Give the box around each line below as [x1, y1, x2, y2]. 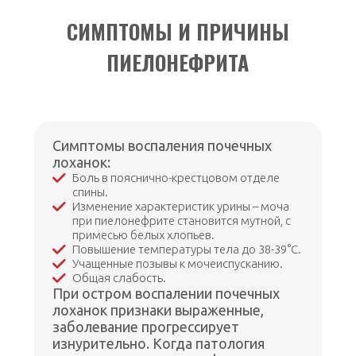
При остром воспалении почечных [52, 285, 281, 302]
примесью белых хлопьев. [72, 228, 215, 242]
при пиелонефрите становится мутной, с [72, 214, 292, 228]
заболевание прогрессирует [52, 319, 240, 335]
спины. [72, 185, 109, 199]
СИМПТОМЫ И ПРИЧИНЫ [66, 16, 289, 48]
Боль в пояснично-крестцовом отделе [72, 171, 281, 185]
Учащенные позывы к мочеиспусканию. [72, 257, 284, 271]
